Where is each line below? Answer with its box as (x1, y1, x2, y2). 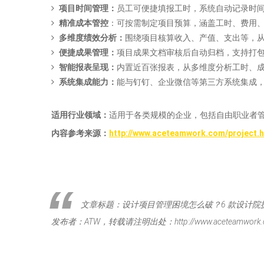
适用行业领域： (51, 110, 109, 120)
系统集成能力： (59, 77, 117, 87)
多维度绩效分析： (59, 33, 125, 42)
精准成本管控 (59, 18, 108, 28)
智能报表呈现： (59, 62, 117, 72)
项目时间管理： (59, 4, 117, 13)
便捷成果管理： (59, 48, 117, 57)
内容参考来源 (51, 128, 101, 138)
